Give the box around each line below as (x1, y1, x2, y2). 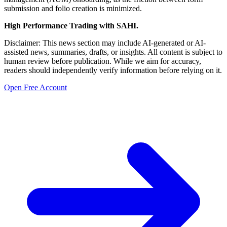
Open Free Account (4, 83, 67, 92)
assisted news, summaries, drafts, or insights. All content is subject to (4, 48, 222, 57)
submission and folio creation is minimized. (4, 4, 142, 13)
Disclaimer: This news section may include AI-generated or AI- (4, 39, 206, 48)
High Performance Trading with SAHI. (4, 21, 138, 30)
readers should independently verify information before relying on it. (4, 66, 222, 75)
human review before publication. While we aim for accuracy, (4, 57, 201, 66)
